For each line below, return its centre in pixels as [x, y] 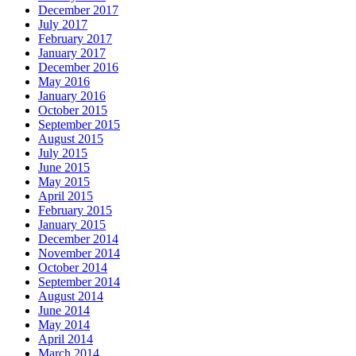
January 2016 [72, 95]
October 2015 [73, 110]
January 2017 [72, 52]
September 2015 [79, 124]
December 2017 [78, 10]
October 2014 [73, 267]
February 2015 [75, 210]
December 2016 [78, 67]
